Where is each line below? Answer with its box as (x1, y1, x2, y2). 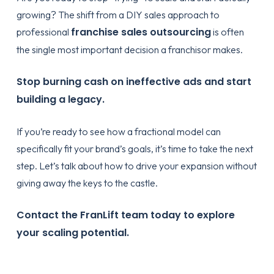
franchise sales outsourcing (70, 25, 211, 39)
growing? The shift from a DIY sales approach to (16, 9, 220, 21)
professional (16, 26, 71, 38)
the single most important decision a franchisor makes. (16, 43, 243, 56)
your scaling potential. (16, 226, 129, 240)
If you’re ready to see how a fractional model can (16, 125, 221, 138)
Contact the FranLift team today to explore (16, 208, 235, 222)
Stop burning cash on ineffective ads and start (16, 75, 251, 89)
